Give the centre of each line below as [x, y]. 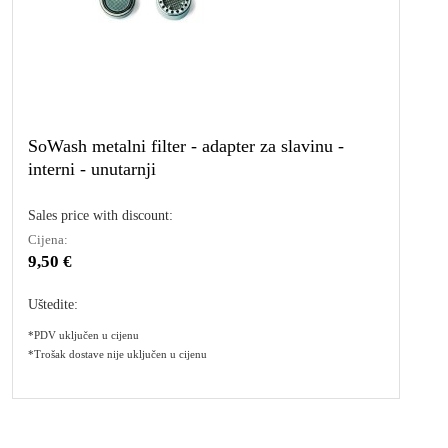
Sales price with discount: [100, 215]
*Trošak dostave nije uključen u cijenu [117, 353]
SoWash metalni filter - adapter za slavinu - [186, 145]
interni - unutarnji [92, 168]
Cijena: [48, 239]
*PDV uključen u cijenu [83, 334]
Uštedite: [53, 304]
